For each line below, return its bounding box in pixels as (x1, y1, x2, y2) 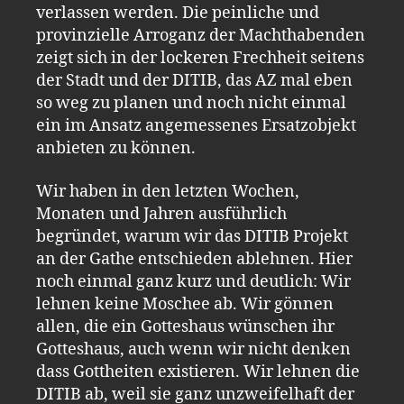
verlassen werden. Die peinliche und (36, 3, 319, 23)
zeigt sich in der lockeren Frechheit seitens (36, 48, 364, 69)
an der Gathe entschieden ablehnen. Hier (36, 248, 353, 270)
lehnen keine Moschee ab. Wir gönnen (36, 293, 334, 315)
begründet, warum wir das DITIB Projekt (36, 225, 348, 247)
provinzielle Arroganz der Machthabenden (36, 25, 365, 46)
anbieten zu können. (36, 138, 196, 159)
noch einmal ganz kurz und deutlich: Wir (36, 271, 351, 292)
